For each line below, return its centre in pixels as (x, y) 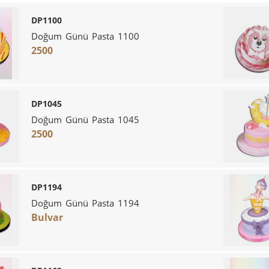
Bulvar (47, 217)
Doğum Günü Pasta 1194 (85, 203)
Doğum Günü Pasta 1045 (85, 119)
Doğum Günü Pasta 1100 (85, 36)
